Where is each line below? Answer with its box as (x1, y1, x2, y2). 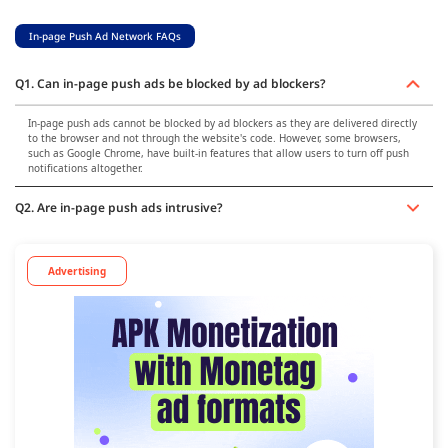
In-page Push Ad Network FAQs (29, 28, 181, 43)
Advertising (48, 263, 106, 278)
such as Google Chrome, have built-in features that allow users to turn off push (27, 145, 409, 160)
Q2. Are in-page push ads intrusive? (15, 198, 223, 216)
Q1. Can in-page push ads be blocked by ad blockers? (15, 74, 326, 92)
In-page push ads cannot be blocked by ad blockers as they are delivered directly (27, 115, 417, 130)
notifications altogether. (27, 160, 143, 175)
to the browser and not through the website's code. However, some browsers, (27, 130, 401, 145)
